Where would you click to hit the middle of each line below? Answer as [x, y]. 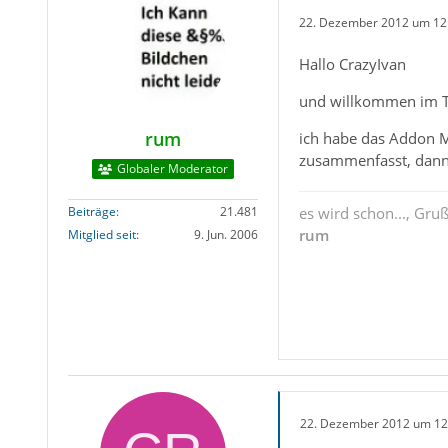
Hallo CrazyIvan [352, 64]
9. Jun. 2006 [225, 235]
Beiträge [91, 212]
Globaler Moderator [172, 169]
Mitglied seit [101, 235]
